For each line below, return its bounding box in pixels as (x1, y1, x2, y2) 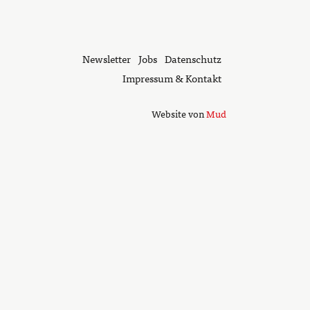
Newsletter (82, 49, 131, 67)
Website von (151, 105, 206, 121)
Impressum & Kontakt (122, 69, 221, 86)
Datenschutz (164, 49, 221, 67)
